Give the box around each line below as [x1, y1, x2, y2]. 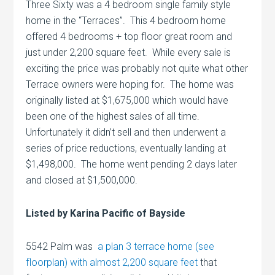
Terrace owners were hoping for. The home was [26, 79, 234, 91]
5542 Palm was [26, 241, 98, 253]
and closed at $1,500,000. [26, 174, 138, 187]
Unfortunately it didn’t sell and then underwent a [26, 126, 227, 139]
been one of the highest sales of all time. [26, 110, 203, 123]
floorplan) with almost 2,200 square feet [26, 257, 198, 269]
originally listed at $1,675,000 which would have [26, 95, 229, 107]
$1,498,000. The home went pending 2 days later [26, 158, 238, 171]
